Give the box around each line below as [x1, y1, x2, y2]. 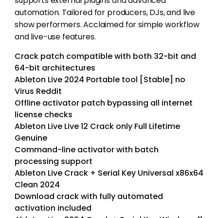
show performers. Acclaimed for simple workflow [15, 18, 200, 30]
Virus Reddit [15, 85, 62, 97]
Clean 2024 [15, 179, 60, 190]
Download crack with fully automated [15, 190, 163, 202]
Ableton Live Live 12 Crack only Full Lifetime [15, 120, 180, 132]
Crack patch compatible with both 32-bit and [15, 50, 196, 62]
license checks [15, 109, 73, 120]
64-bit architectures [15, 62, 95, 73]
